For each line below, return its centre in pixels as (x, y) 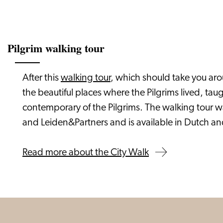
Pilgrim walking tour (56, 48)
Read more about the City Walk (86, 153)
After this (42, 78)
